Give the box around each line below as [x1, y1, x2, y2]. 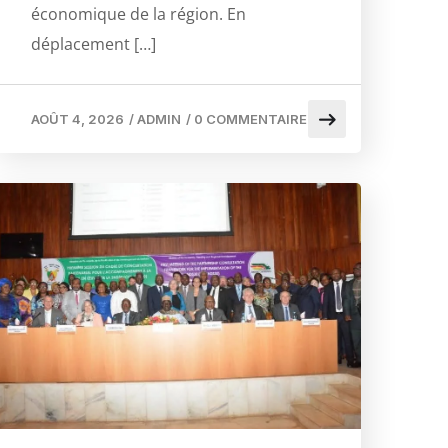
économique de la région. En [31, 2, 246, 25]
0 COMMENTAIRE [194, 110, 307, 127]
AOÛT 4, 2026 [31, 110, 124, 127]
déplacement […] [31, 32, 156, 55]
